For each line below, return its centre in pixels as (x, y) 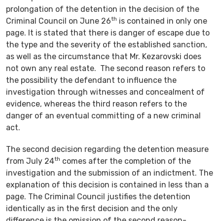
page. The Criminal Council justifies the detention (98, 196)
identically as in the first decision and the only (92, 208)
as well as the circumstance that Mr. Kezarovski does (104, 56)
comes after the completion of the (126, 161)
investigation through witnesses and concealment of (105, 92)
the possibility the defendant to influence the (91, 80)
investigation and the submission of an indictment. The (110, 173)
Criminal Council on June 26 (58, 21)
